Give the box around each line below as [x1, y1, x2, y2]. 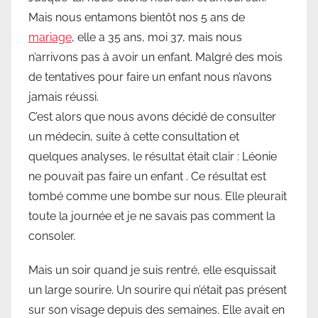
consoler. [28, 229, 75, 243]
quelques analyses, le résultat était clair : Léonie [28, 149, 277, 163]
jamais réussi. [28, 89, 99, 104]
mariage [28, 30, 72, 44]
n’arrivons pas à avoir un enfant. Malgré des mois [28, 50, 283, 64]
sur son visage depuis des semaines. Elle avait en [28, 302, 285, 317]
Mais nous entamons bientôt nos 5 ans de [28, 10, 245, 24]
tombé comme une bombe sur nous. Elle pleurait [28, 189, 287, 203]
